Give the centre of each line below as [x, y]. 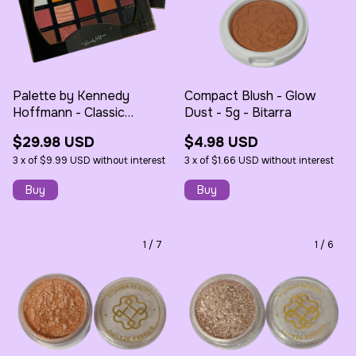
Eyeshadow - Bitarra [73, 129]
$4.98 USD [221, 142]
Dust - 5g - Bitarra [238, 112]
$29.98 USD [54, 142]
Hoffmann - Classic [69, 112]
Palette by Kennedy [71, 95]
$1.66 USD [235, 160]
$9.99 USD [65, 160]
